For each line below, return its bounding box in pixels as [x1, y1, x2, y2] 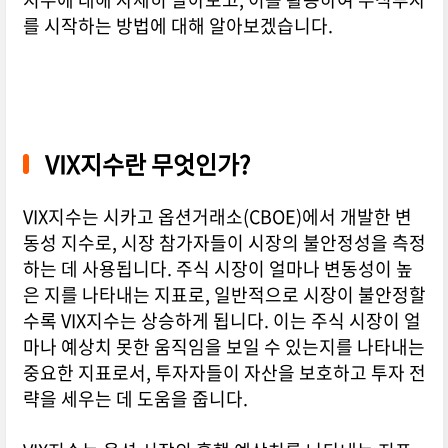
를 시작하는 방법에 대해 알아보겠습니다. [22, 12, 333, 40]
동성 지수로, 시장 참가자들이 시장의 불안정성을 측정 [22, 229, 426, 257]
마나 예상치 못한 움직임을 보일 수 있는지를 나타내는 [22, 333, 425, 361]
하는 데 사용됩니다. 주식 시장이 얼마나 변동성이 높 [22, 255, 413, 283]
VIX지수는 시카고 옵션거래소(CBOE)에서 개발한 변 [22, 203, 412, 231]
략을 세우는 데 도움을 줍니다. [22, 385, 248, 413]
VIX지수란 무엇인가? [44, 146, 250, 183]
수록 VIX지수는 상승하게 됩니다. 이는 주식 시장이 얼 [22, 307, 421, 335]
